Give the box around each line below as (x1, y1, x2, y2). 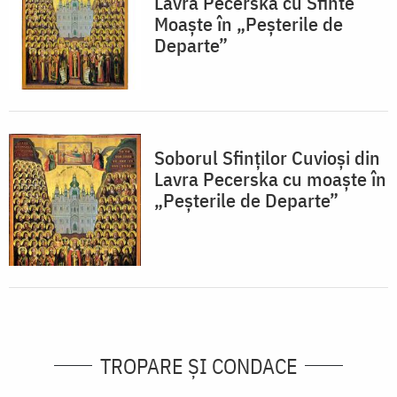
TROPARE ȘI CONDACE (99, 351, 298, 380)
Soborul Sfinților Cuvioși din (154, 144, 380, 170)
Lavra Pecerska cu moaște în (154, 165, 386, 191)
